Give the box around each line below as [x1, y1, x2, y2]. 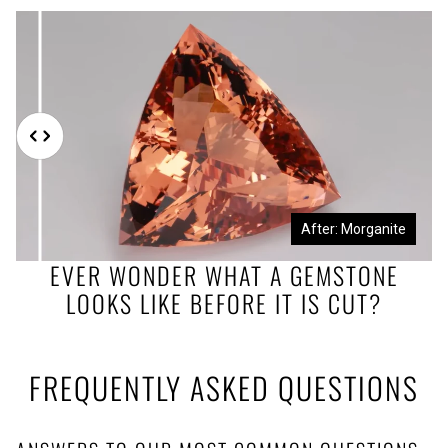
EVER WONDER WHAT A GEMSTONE [49, 257, 399, 294]
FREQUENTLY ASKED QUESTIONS [29, 364, 419, 410]
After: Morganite [301, 221, 406, 238]
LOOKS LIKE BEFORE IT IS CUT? [66, 285, 382, 322]
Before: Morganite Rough [42, 221, 201, 238]
